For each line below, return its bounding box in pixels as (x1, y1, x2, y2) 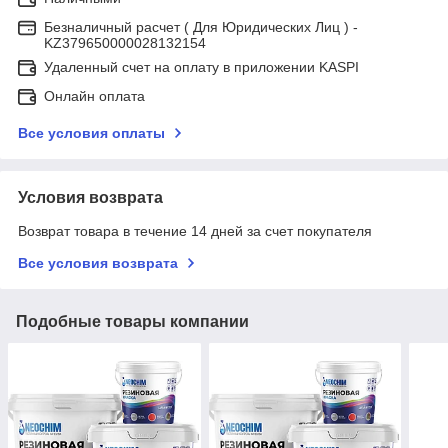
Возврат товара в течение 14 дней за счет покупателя (18, 223, 372, 240)
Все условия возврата (18, 255, 178, 272)
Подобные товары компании (16, 313, 249, 331)
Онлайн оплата (44, 88, 145, 105)
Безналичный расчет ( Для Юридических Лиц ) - (44, 19, 358, 36)
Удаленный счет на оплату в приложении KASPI (44, 59, 359, 76)
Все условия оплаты (18, 125, 165, 142)
